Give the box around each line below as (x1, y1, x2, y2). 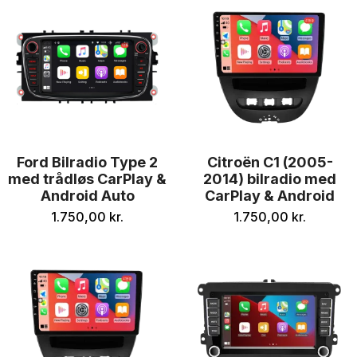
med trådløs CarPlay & (8, 171, 167, 187)
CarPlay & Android (205, 187, 335, 204)
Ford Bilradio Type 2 (17, 154, 158, 171)
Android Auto (40, 187, 135, 204)
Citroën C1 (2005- (206, 154, 333, 171)
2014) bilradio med (203, 171, 336, 187)
